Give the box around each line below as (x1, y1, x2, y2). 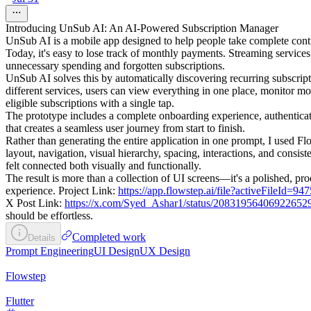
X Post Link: (6, 196, 65, 209)
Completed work (72, 230, 146, 243)
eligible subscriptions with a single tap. (6, 96, 174, 109)
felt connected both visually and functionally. (6, 159, 201, 171)
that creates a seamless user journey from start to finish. (6, 121, 245, 134)
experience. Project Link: (6, 184, 118, 196)
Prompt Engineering (6, 244, 94, 257)
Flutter (6, 294, 34, 307)
